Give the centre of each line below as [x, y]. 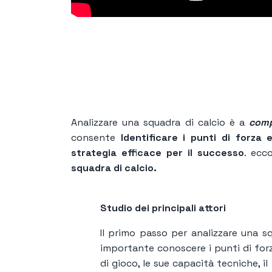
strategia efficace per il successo [158, 152]
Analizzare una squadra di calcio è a [160, 122]
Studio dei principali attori [163, 208]
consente [96, 137]
